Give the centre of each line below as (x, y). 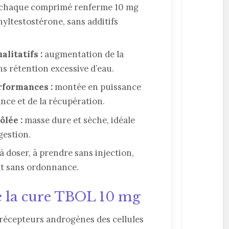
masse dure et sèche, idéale (79, 120)
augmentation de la (83, 54)
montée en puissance (97, 87)
